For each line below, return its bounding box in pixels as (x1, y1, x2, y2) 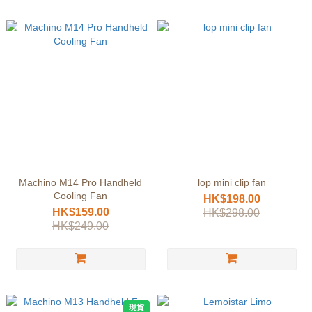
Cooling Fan (54, 190, 107, 201)
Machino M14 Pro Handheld (19, 177, 142, 188)
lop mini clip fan (197, 177, 266, 188)
